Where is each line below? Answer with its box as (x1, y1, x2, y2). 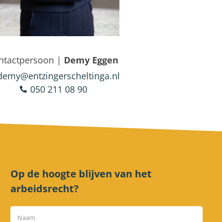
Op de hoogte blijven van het (10, 167, 152, 181)
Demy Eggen (64, 54, 118, 66)
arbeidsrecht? (10, 182, 79, 196)
